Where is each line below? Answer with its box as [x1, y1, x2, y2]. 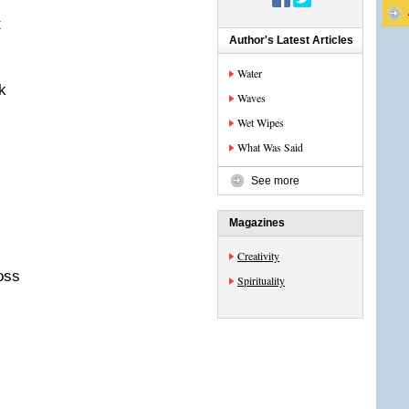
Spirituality [237, 273, 285, 288]
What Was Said [237, 140, 303, 154]
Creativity [237, 248, 279, 263]
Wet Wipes [237, 115, 284, 130]
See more [251, 174, 299, 187]
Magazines [229, 216, 285, 229]
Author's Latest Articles [229, 34, 353, 47]
